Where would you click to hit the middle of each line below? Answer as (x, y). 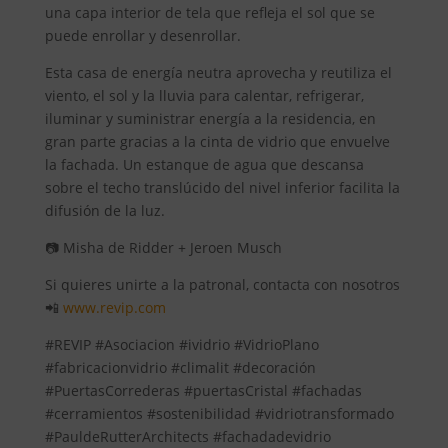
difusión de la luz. (104, 211)
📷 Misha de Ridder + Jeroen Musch (163, 248)
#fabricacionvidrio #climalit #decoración (180, 368)
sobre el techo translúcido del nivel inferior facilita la (222, 188)
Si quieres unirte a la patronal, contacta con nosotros (222, 285)
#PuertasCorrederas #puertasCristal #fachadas (203, 391)
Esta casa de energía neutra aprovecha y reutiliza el (218, 73)
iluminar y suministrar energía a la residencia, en (210, 119)
